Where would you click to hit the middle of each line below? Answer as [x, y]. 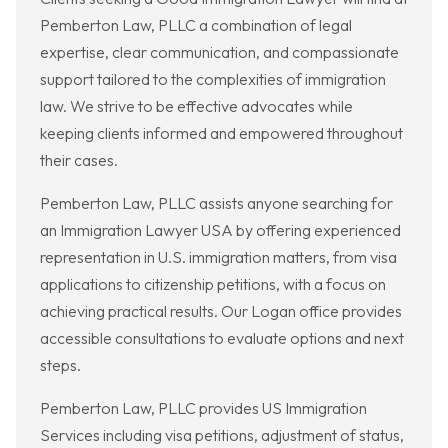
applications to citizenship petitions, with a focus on [213, 284]
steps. [60, 365]
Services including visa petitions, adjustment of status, [222, 435]
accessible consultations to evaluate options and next [222, 338]
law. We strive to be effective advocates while [196, 106]
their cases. [79, 160]
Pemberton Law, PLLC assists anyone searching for [216, 203]
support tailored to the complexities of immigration [213, 79]
